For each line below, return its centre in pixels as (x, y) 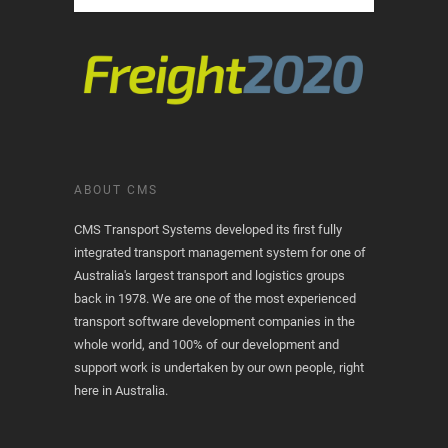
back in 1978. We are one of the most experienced (215, 298)
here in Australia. (121, 390)
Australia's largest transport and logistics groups (209, 275)
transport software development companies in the (214, 321)
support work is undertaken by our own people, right (219, 367)
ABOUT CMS (116, 189)
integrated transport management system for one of (220, 252)
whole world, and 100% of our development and (206, 344)
